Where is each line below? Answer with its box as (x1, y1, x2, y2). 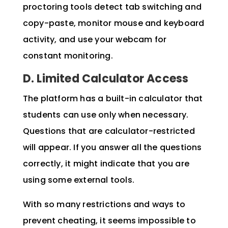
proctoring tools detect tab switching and (22, 1, 202, 13)
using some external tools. (22, 174, 137, 186)
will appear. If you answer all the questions (22, 141, 202, 154)
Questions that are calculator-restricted (22, 125, 195, 137)
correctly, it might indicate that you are (22, 158, 189, 170)
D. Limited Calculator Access (22, 71, 189, 87)
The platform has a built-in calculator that (22, 93, 203, 105)
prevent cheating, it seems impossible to (22, 215, 196, 227)
